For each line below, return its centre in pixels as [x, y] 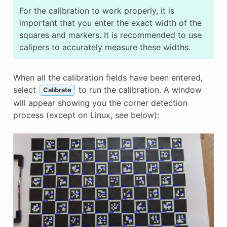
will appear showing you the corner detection [100, 103]
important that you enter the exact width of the [110, 23]
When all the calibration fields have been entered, [108, 77]
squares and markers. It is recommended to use [110, 35]
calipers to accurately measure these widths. [105, 47]
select [26, 89]
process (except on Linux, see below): [86, 115]
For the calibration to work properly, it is [97, 10]
